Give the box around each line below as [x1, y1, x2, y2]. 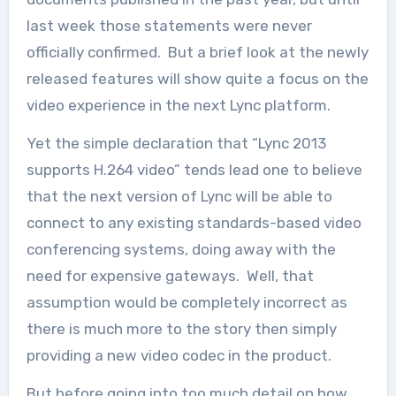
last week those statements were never [26, 16, 312, 34]
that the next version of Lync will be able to [26, 187, 332, 205]
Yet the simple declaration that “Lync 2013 [26, 133, 326, 152]
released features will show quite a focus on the [26, 69, 369, 88]
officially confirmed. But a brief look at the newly [26, 42, 369, 61]
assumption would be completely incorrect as [26, 293, 347, 311]
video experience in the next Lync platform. [26, 95, 331, 114]
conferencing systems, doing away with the [26, 240, 336, 258]
